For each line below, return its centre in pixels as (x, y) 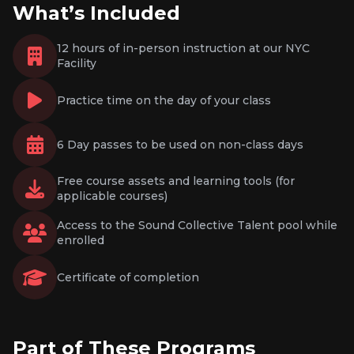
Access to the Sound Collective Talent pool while (197, 225)
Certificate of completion (128, 277)
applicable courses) (112, 196)
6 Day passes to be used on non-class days (180, 144)
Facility (77, 63)
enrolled (81, 240)
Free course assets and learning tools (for (176, 181)
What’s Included (96, 13)
